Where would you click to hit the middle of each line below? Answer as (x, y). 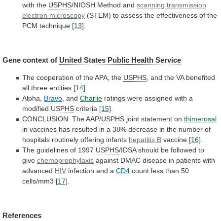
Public (118, 60)
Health (142, 60)
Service (168, 60)
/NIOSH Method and (104, 5)
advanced (37, 171)
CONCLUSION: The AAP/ (62, 119)
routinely (65, 140)
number (191, 129)
